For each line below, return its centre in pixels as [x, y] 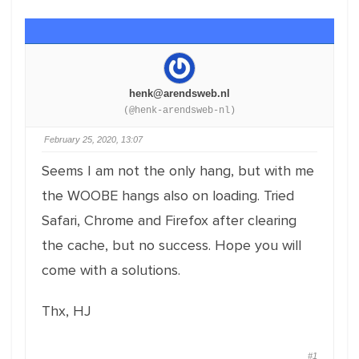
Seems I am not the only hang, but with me [178, 171]
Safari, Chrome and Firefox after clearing [169, 220]
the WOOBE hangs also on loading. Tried [168, 196]
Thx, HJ [67, 311]
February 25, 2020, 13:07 [93, 139]
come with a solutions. [111, 270]
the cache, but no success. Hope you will [171, 245]
